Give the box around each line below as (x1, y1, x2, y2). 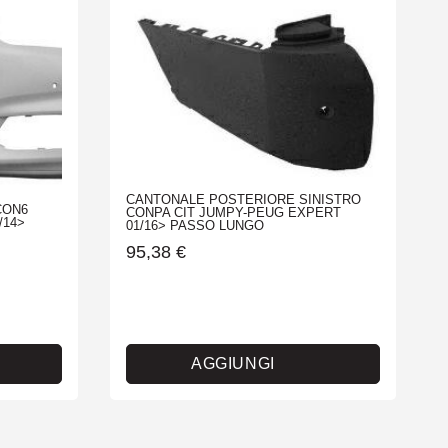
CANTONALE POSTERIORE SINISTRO (125, 192, 361, 208)
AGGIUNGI (190, 355, 275, 373)
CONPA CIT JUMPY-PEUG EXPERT (125, 205, 341, 221)
